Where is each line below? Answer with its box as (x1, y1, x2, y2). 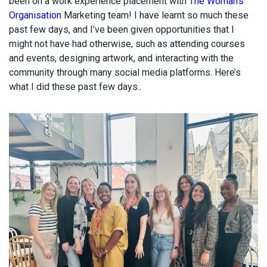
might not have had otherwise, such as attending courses (9, 38, 245, 49)
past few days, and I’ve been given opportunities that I (9, 24, 234, 35)
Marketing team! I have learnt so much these (61, 10, 249, 21)
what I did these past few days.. (9, 81, 141, 92)
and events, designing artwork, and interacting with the (9, 52, 234, 64)
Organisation (9, 10, 61, 21)
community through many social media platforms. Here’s (9, 67, 241, 78)
